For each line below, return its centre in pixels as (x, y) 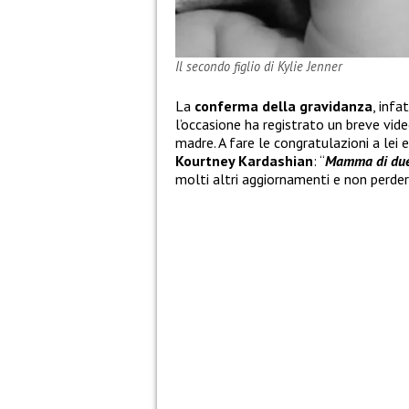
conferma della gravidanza (283, 106)
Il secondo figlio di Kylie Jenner (259, 67)
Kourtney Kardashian (244, 161)
